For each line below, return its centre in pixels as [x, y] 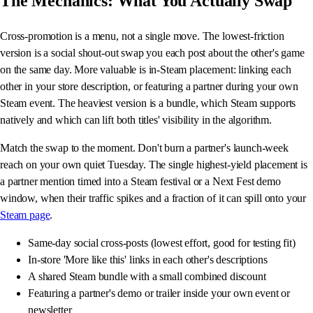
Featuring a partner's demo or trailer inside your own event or [159, 293]
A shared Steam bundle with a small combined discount [147, 277]
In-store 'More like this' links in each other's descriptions [148, 260]
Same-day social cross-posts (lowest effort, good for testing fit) [162, 243]
